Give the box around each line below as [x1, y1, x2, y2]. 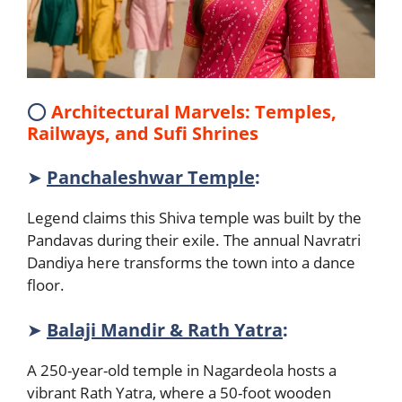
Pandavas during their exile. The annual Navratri [27, 230, 361, 250]
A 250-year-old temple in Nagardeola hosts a [27, 359, 336, 380]
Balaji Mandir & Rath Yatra [47, 317, 283, 342]
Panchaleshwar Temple [47, 165, 255, 189]
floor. [27, 275, 72, 295]
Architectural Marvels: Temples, [51, 99, 336, 124]
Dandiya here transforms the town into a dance [27, 252, 355, 273]
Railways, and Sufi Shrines [27, 120, 258, 145]
